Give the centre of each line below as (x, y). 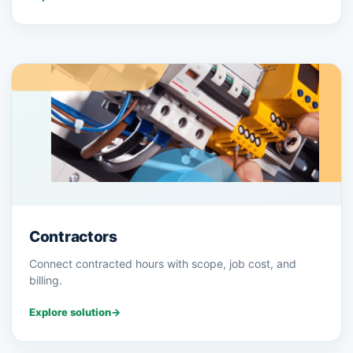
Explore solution (70, 312)
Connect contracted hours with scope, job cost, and (163, 264)
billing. (46, 281)
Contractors (73, 237)
